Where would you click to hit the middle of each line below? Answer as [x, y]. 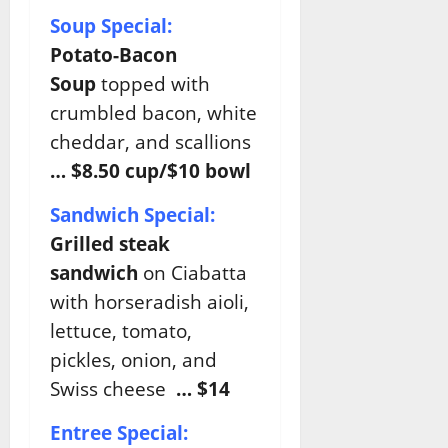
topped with [153, 84]
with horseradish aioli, [149, 302]
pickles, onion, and [133, 360]
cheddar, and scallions [153, 142]
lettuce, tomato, [121, 331]
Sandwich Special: [132, 215]
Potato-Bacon [113, 55]
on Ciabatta [192, 273]
